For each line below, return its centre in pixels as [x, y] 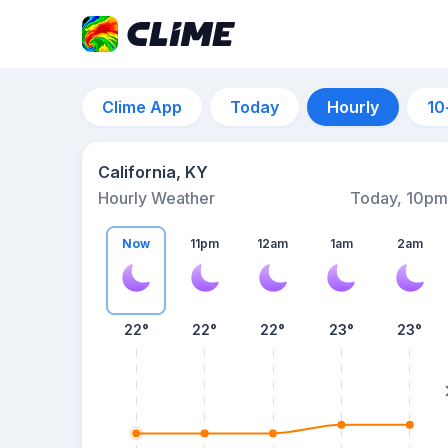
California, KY [153, 172]
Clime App [142, 107]
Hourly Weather [156, 198]
